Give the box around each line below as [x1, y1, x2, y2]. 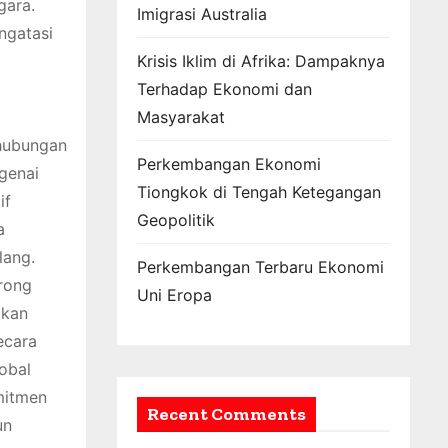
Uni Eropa [137, 285, 212, 305]
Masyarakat [137, 107, 225, 127]
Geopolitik [137, 210, 215, 230]
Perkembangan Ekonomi [137, 154, 321, 174]
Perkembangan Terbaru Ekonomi [137, 257, 384, 277]
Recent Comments [147, 403, 306, 425]
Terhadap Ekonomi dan [137, 79, 312, 99]
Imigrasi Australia [137, 4, 267, 24]
